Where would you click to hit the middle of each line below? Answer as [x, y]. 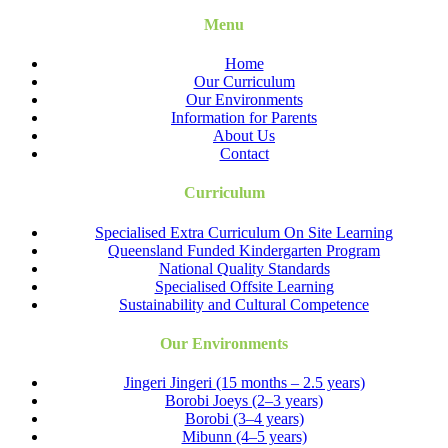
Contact [244, 154]
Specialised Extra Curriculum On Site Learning [244, 232]
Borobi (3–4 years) [244, 419]
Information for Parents [244, 118]
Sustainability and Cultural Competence [244, 304]
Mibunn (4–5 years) [244, 437]
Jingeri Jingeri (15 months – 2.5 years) [244, 383]
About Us [244, 136]
